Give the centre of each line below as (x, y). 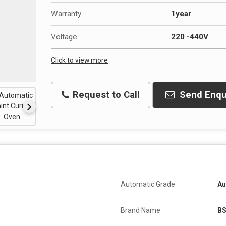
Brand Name (140, 210)
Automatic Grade (148, 184)
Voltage (64, 37)
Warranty (66, 13)
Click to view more (79, 60)
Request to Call (105, 95)
